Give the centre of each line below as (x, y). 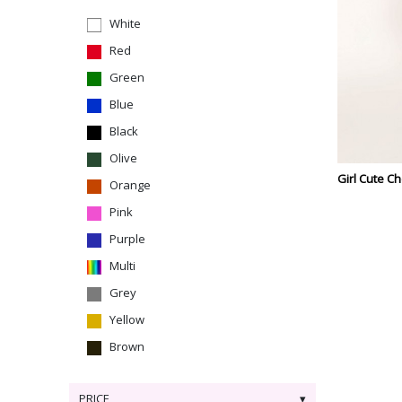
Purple (127, 239)
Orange (130, 185)
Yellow (127, 319)
